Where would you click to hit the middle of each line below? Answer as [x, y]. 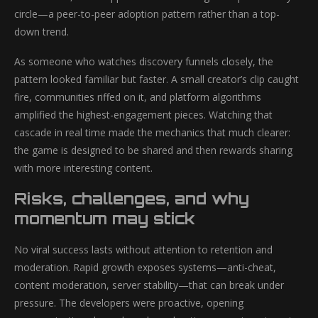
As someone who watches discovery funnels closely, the [144, 61]
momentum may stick [105, 218]
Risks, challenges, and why [132, 198]
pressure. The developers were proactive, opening [129, 303]
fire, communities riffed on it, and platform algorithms [138, 97]
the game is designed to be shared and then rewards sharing [153, 150]
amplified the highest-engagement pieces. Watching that [143, 115]
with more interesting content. [83, 168]
